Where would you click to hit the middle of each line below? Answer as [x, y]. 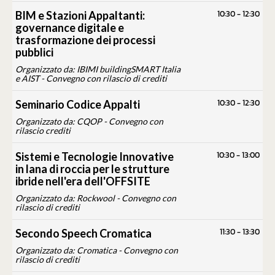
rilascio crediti [43, 131]
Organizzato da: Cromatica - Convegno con [97, 250]
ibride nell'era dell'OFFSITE [83, 181]
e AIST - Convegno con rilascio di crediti [91, 79]
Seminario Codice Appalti [78, 105]
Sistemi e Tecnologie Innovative [95, 157]
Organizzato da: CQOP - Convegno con [89, 122]
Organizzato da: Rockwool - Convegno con [96, 198]
